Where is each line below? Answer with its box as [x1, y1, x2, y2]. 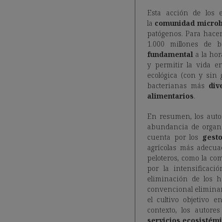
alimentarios [147, 91, 194, 101]
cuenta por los [147, 132, 199, 142]
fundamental [147, 50, 193, 59]
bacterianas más [147, 81, 209, 91]
